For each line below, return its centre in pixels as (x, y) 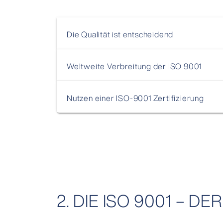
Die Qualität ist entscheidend (120, 34)
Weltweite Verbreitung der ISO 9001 (134, 66)
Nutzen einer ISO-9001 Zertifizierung (135, 98)
